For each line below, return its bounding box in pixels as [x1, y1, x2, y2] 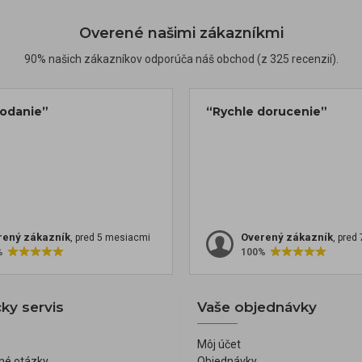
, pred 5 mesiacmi [70, 232, 150, 244]
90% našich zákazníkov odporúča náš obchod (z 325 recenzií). [23, 53, 339, 66]
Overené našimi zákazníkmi [78, 24, 284, 43]
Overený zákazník [241, 231, 333, 244]
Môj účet [197, 338, 241, 351]
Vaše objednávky [197, 299, 317, 316]
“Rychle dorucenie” [206, 104, 327, 120]
